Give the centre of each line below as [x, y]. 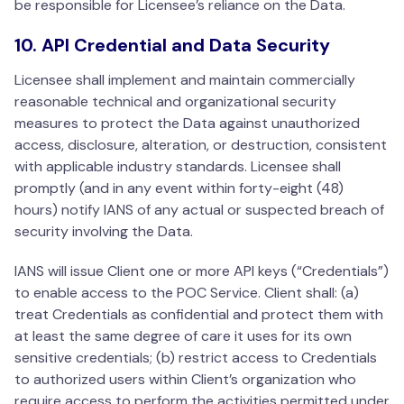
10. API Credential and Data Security [172, 46]
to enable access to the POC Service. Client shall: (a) [187, 293]
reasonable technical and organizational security [175, 102]
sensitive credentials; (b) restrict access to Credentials [196, 358]
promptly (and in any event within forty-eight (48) [179, 188]
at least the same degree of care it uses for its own [183, 336]
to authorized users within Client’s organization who [185, 380]
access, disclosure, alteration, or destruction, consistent [201, 145]
